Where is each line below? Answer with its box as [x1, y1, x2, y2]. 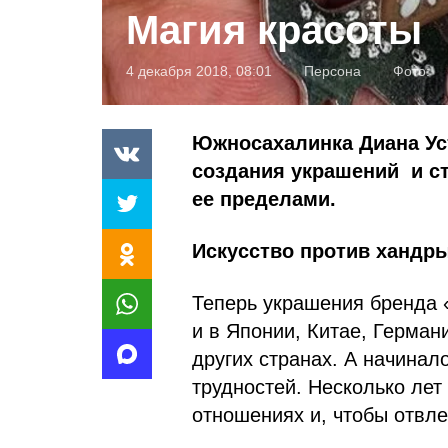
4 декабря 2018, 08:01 [126, 62, 272, 79]
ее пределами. [192, 187, 336, 210]
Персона [304, 62, 361, 79]
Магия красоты [126, 7, 422, 52]
